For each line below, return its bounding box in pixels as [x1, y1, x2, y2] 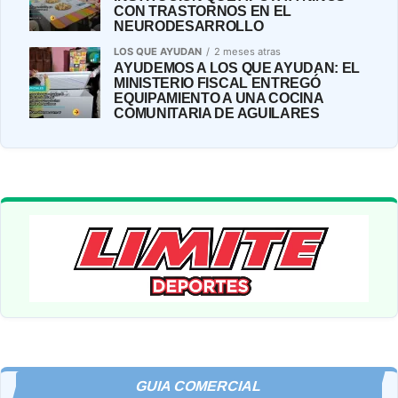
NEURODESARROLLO [114, 18, 264, 34]
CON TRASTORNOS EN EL [114, 3, 291, 19]
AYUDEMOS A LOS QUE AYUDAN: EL [114, 60, 361, 76]
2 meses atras [214, 44, 282, 58]
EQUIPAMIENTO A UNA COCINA [114, 90, 323, 106]
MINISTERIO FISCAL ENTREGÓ [114, 75, 321, 91]
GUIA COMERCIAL [134, 378, 264, 394]
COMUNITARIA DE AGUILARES [114, 105, 320, 121]
